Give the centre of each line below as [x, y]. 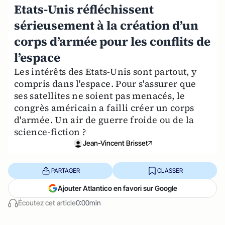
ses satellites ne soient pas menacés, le [100, 96]
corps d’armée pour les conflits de [112, 41]
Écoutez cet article [47, 203]
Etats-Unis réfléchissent [84, 9]
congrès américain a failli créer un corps [104, 108]
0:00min [88, 203]
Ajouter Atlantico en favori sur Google [118, 188]
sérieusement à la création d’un [106, 25]
